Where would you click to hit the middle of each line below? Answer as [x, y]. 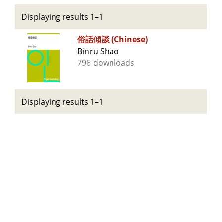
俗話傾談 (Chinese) [112, 39]
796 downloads [106, 63]
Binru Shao [98, 51]
